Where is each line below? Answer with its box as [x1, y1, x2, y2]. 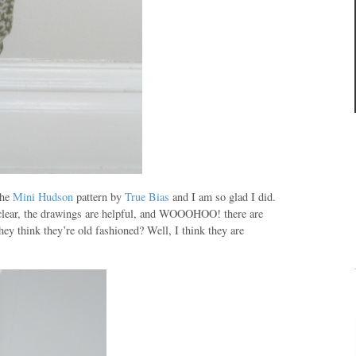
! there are [217, 206, 263, 221]
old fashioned [78, 222, 139, 238]
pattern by [73, 189, 125, 204]
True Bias [125, 189, 169, 204]
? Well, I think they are [139, 222, 244, 238]
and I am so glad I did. [169, 189, 276, 204]
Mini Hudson [13, 189, 73, 204]
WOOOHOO [159, 206, 217, 221]
